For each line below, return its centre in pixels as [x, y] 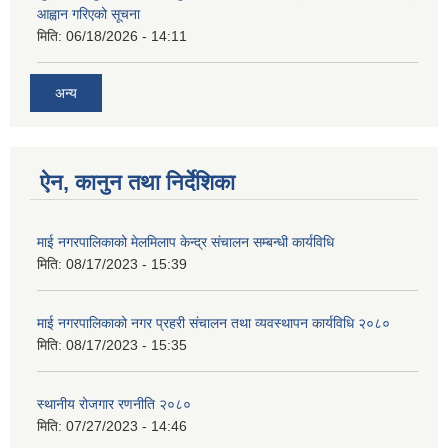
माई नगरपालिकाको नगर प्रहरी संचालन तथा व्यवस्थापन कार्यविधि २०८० [213, 322]
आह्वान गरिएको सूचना [88, 14]
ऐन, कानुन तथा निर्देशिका [137, 182]
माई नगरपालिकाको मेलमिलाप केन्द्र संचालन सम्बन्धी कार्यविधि [185, 241]
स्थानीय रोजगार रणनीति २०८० [114, 403]
